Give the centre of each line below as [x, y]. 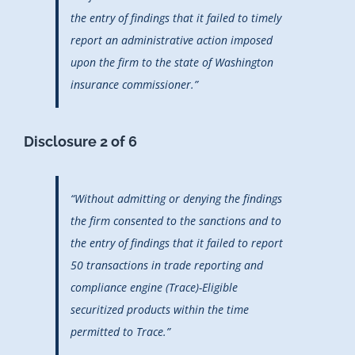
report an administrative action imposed [172, 40]
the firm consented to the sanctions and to [176, 220]
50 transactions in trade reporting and [167, 265]
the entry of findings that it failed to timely [176, 17]
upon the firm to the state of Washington [172, 62]
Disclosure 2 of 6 [80, 141]
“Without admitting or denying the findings [176, 198]
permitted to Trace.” [120, 331]
